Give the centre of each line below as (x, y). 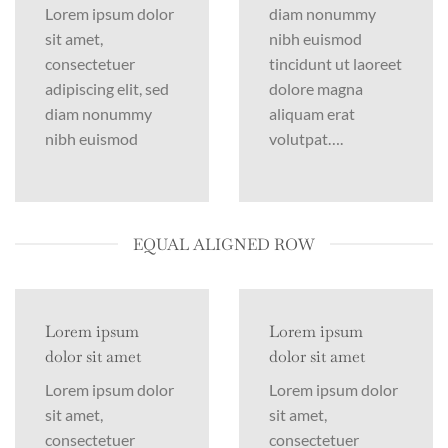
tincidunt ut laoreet (335, 63)
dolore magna (316, 88)
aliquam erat (312, 113)
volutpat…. (306, 138)
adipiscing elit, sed (107, 88)
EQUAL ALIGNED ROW (224, 244)
